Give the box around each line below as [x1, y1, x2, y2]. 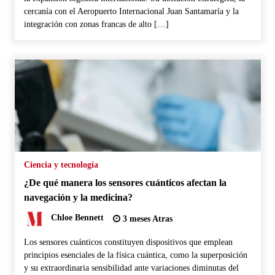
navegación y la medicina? [23, 191, 133, 203]
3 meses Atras [120, 214, 172, 223]
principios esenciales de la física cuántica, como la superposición [23, 250, 247, 260]
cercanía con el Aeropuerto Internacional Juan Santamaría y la [23, 6, 239, 16]
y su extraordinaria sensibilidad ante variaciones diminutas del [23, 263, 239, 273]
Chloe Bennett [50, 213, 104, 223]
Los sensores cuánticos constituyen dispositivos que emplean [23, 237, 233, 247]
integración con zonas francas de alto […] [23, 19, 169, 29]
